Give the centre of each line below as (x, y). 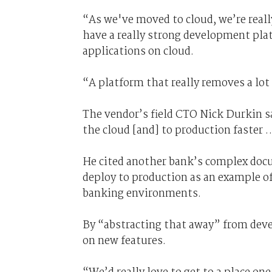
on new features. (124, 241)
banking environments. (141, 193)
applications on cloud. (138, 51)
